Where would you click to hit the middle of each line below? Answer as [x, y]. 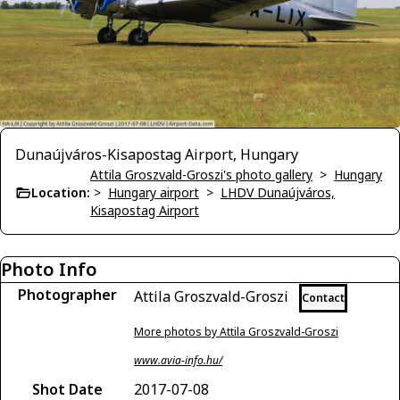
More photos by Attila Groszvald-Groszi [236, 331]
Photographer [67, 294]
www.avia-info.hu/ [178, 360]
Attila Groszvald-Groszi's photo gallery [201, 174]
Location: [61, 192]
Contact [323, 297]
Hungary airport [154, 192]
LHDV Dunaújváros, [278, 192]
